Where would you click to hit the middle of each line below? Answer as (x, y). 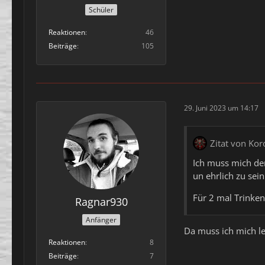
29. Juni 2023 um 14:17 (221, 108)
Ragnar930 (101, 202)
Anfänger (101, 219)
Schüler (101, 10)
